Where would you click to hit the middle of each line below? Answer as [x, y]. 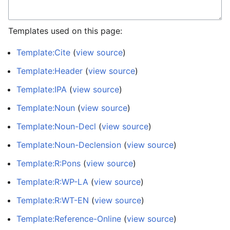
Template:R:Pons [49, 163]
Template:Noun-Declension [69, 145]
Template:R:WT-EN [53, 200]
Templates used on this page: [65, 31]
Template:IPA [42, 89]
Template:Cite [43, 52]
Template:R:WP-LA [52, 182]
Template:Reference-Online [69, 219]
